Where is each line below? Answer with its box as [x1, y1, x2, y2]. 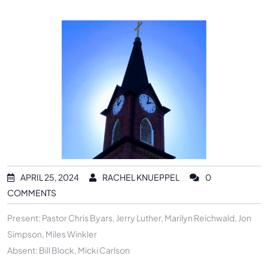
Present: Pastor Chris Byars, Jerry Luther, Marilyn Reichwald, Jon [7, 212, 251, 223]
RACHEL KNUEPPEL [102, 171, 179, 182]
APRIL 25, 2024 [20, 171, 79, 182]
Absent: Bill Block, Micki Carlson [7, 244, 130, 255]
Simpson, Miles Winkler [7, 228, 97, 239]
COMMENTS [7, 187, 56, 198]
